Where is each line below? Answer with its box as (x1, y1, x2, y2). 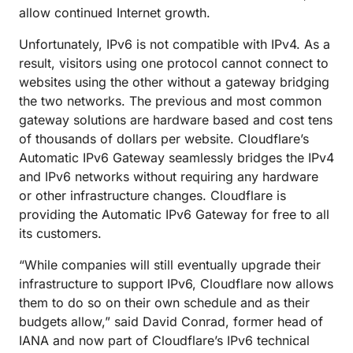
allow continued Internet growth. (19, 5, 210, 20)
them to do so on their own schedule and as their (19, 295, 310, 310)
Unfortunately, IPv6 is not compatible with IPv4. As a (19, 36, 330, 52)
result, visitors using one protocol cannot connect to (19, 55, 329, 71)
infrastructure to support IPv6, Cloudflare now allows (19, 276, 333, 292)
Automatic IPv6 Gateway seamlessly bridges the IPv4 (19, 150, 334, 165)
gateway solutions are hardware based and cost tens (19, 112, 333, 128)
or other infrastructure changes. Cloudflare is (19, 188, 286, 203)
